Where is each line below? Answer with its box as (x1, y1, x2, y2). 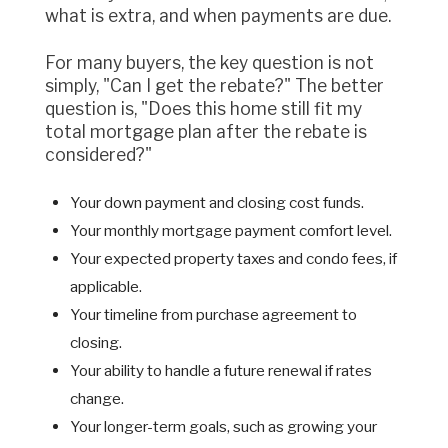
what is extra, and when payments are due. (45, 4, 391, 26)
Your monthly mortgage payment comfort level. (70, 221, 392, 241)
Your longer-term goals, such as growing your (70, 417, 377, 437)
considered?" (45, 143, 152, 165)
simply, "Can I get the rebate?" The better (45, 74, 384, 96)
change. (70, 389, 124, 409)
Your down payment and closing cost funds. (70, 193, 364, 213)
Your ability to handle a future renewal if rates (70, 361, 372, 381)
